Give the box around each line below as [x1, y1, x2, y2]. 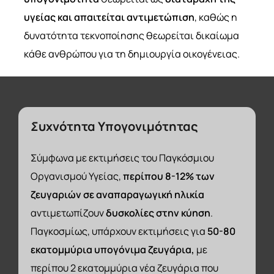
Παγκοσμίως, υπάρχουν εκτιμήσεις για [31, 224, 208, 239]
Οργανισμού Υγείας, [31, 169, 124, 183]
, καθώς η [194, 10, 238, 24]
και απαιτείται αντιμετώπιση [57, 10, 195, 24]
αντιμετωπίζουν [31, 206, 106, 220]
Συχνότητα [31, 118, 96, 135]
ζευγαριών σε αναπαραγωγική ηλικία [31, 188, 205, 202]
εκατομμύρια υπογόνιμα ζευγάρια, [31, 243, 195, 257]
